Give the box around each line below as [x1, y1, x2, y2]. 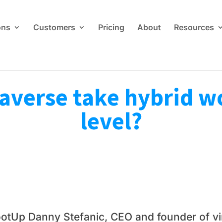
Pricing [98, 22, 125, 32]
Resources [174, 22, 215, 32]
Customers [33, 22, 76, 32]
